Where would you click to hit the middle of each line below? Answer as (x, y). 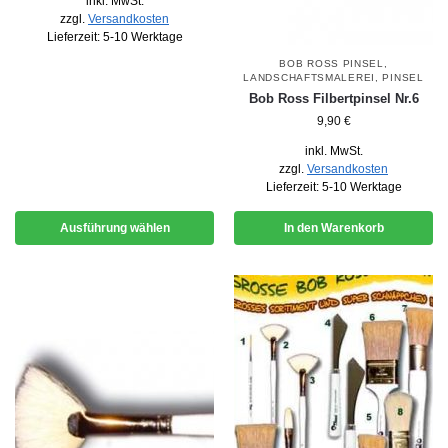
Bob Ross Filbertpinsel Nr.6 (333, 98)
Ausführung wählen (114, 227)
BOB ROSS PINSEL (331, 63)
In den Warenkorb (333, 227)
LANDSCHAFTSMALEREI (309, 77)
